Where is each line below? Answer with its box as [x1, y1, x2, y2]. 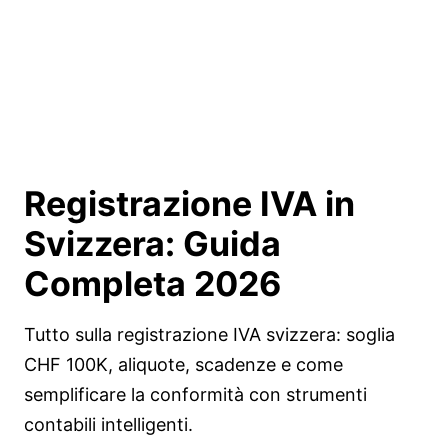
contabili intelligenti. [24, 413, 193, 435]
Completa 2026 [24, 262, 281, 304]
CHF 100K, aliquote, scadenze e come [24, 353, 343, 375]
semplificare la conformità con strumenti [24, 383, 367, 405]
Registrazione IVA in [24, 182, 355, 224]
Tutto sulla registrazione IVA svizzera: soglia [24, 323, 395, 345]
